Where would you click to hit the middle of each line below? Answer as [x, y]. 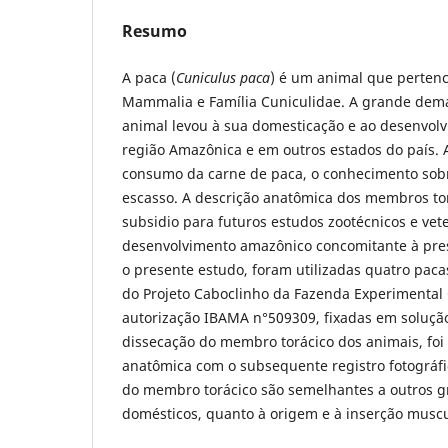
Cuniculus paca [223, 77]
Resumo [154, 30]
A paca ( [149, 77]
